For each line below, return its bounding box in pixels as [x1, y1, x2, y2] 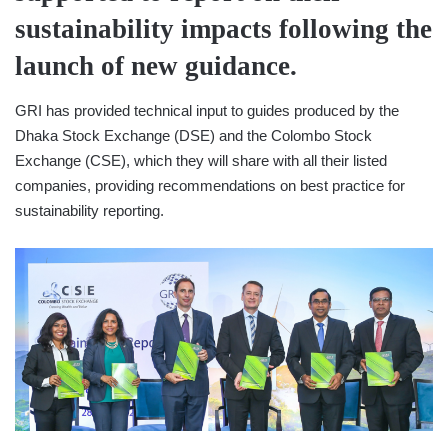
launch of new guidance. [15, 50, 297, 81]
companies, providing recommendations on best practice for [15, 177, 405, 195]
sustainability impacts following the [15, 13, 432, 44]
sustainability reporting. [15, 202, 164, 220]
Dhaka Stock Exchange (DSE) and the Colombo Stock [15, 127, 372, 145]
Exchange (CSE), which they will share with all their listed [15, 152, 387, 170]
